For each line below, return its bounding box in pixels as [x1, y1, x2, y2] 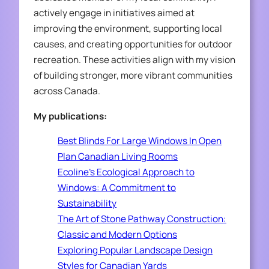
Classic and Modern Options [58, 228, 177, 241]
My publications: [34, 109, 107, 122]
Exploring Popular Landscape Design [58, 243, 213, 256]
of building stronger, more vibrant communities [34, 69, 232, 82]
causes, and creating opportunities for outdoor [34, 38, 232, 51]
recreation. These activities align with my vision [34, 53, 235, 67]
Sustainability [58, 196, 116, 210]
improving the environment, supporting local [34, 22, 222, 35]
